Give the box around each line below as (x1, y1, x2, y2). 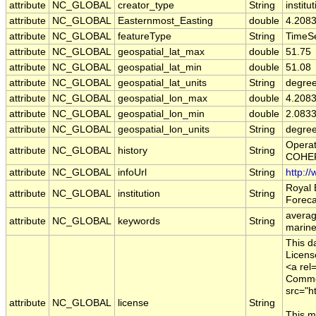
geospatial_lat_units (118, 78, 207, 89)
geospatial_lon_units (118, 124, 209, 135)
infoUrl (118, 167, 147, 178)
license (118, 298, 149, 309)
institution (118, 188, 160, 200)
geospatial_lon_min (118, 109, 205, 120)
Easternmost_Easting (118, 16, 213, 27)
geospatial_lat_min (118, 62, 202, 73)
